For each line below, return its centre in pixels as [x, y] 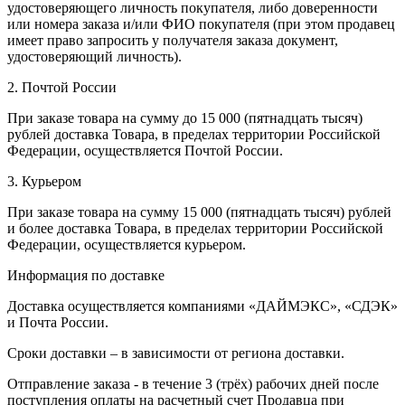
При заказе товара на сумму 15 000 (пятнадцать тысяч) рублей [199, 212]
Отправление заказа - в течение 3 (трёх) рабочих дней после [193, 383]
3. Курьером [44, 181]
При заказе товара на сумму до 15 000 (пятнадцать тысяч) [185, 118]
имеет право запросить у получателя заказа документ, [173, 40]
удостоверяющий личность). [94, 56]
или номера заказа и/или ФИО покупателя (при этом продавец [201, 24]
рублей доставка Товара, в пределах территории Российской [194, 134]
